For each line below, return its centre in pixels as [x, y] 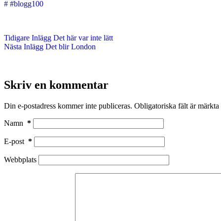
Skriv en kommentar [56, 85]
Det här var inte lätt [83, 37]
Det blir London [71, 46]
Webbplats [20, 159]
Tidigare [18, 37]
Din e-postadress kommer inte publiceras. [68, 106]
